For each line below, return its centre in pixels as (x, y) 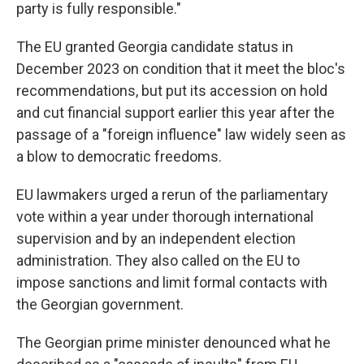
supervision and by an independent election (156, 238)
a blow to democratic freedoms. (119, 156)
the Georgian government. (100, 304)
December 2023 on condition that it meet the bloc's (181, 69)
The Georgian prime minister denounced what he (173, 342)
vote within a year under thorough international (165, 217)
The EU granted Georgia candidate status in (155, 47)
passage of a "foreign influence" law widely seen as (181, 134)
